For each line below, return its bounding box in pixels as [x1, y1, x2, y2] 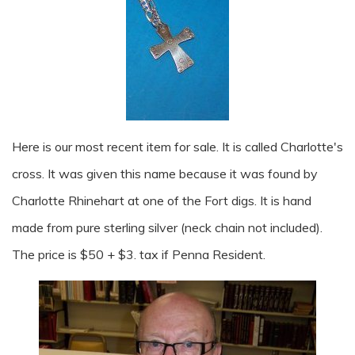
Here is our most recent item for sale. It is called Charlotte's [12, 139, 343, 155]
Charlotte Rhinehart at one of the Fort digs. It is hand [12, 193, 311, 208]
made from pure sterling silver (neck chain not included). [12, 219, 323, 235]
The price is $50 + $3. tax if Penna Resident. [12, 246, 265, 262]
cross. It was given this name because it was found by [12, 166, 318, 181]
